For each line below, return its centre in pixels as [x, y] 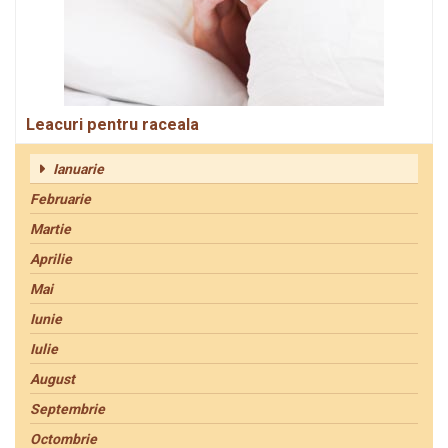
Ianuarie [78, 168]
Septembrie [67, 408]
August [52, 378]
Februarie [60, 198]
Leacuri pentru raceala [112, 124]
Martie [50, 228]
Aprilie [51, 258]
